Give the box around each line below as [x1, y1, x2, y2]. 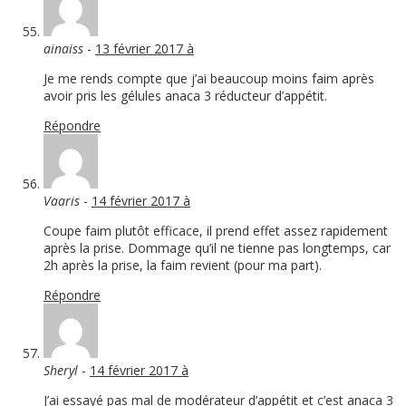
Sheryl [43, 362, 78, 380]
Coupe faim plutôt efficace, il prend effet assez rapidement [43, 222, 388, 240]
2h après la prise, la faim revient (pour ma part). [43, 256, 322, 275]
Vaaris [43, 192, 80, 210]
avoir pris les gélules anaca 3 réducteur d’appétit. [43, 87, 327, 105]
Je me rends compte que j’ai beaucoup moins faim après [43, 70, 374, 88]
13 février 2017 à [95, 40, 194, 58]
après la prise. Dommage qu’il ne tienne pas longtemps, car [43, 239, 391, 257]
